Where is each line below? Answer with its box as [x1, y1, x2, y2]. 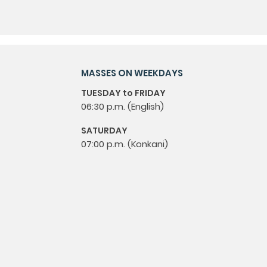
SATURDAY [81, 125, 128, 136]
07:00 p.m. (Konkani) [81, 138, 168, 150]
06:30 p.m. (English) [81, 100, 164, 113]
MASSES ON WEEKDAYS [81, 67, 183, 79]
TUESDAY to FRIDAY [81, 87, 166, 99]
